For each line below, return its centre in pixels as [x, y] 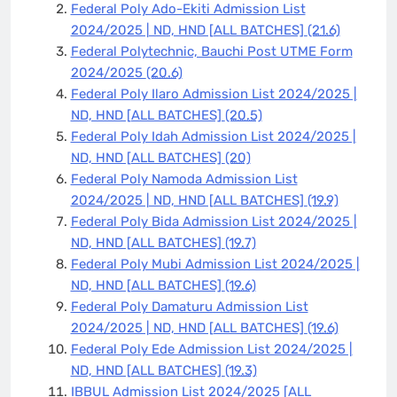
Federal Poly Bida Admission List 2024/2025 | [214, 221]
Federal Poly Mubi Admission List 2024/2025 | [215, 264]
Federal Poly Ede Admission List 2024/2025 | [211, 349]
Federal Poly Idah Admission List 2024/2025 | [213, 136]
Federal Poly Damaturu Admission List [189, 306]
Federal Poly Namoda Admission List [184, 179]
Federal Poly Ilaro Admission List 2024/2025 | [214, 93]
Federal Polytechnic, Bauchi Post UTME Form [211, 51]
